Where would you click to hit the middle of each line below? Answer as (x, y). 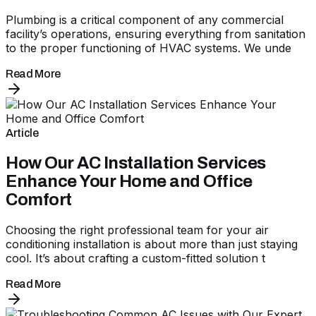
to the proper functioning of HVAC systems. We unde (148, 48)
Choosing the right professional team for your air (137, 230)
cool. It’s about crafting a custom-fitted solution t (135, 258)
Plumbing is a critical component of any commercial (145, 19)
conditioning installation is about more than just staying (152, 244)
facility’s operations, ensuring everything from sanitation (156, 34)
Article (22, 133)
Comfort (39, 199)
